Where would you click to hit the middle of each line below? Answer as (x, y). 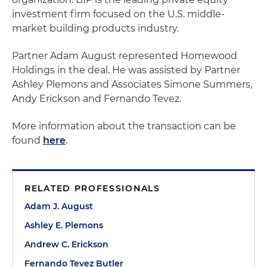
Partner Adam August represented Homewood (125, 56)
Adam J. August (59, 206)
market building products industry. (95, 28)
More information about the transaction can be (124, 126)
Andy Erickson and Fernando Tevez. (97, 99)
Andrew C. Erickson (66, 244)
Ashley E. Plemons (64, 225)
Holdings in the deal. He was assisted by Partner (126, 70)
